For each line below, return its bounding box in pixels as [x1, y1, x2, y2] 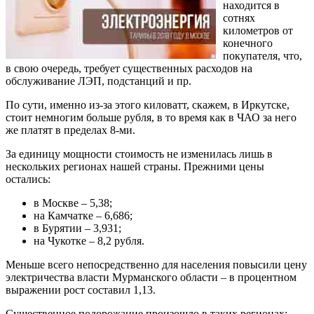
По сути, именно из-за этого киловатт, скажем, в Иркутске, [6, 99, 289, 111]
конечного [223, 37, 273, 50]
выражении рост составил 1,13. [6, 284, 156, 296]
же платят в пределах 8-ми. [6, 124, 135, 137]
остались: [6, 173, 50, 186]
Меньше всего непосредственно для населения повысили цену [6, 259, 307, 271]
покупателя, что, [223, 50, 302, 62]
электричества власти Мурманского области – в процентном [6, 271, 296, 284]
